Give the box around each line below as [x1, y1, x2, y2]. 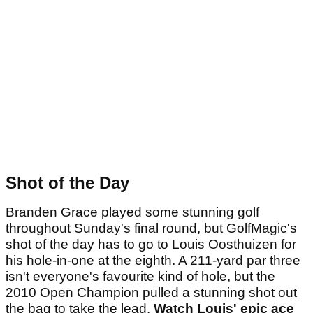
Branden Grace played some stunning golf [6, 205, 259, 220]
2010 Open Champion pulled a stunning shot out [6, 285, 297, 300]
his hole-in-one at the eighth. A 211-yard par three [6, 253, 300, 268]
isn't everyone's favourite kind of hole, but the [6, 269, 275, 284]
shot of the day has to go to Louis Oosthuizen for [6, 237, 296, 252]
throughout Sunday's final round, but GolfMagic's [6, 221, 297, 236]
